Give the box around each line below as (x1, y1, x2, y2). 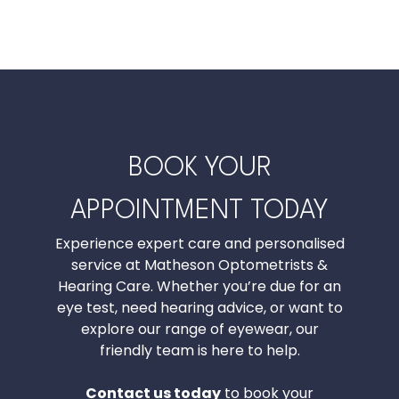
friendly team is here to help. (99, 340, 300, 361)
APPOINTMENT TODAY (70, 199, 329, 224)
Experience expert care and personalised (54, 233, 345, 254)
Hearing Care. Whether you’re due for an (58, 276, 341, 297)
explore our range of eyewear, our (80, 319, 319, 339)
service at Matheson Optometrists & (71, 255, 328, 275)
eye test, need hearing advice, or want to (56, 297, 343, 318)
